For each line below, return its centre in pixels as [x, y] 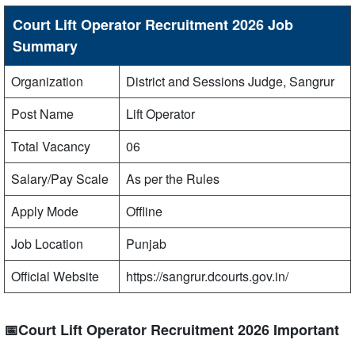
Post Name [42, 114]
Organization [47, 81]
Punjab [146, 244]
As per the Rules [173, 179]
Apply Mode [45, 211]
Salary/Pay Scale [60, 179]
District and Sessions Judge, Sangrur [230, 81]
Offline [144, 211]
